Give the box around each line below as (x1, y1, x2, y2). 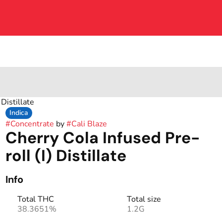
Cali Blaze (71, 118, 107, 129)
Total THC (17, 194, 54, 205)
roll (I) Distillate (5, 145, 126, 166)
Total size (126, 194, 161, 205)
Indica (9, 108, 28, 117)
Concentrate (10, 118, 54, 129)
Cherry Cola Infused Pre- (5, 127, 200, 148)
